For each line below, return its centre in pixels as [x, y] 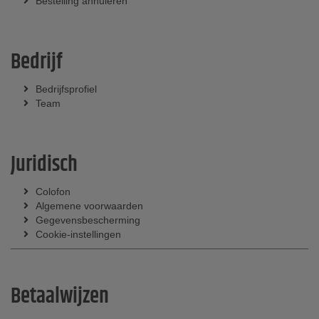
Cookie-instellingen [78, 234]
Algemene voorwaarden [89, 206]
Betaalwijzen [60, 297]
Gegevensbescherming [88, 220]
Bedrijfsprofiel [66, 89]
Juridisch [44, 165]
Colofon [53, 192]
